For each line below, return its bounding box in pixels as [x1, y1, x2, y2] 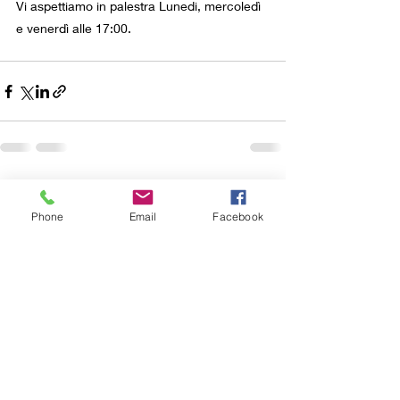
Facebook [212, 209, 263, 223]
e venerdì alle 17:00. [16, 21, 131, 37]
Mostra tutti [222, 185, 286, 201]
